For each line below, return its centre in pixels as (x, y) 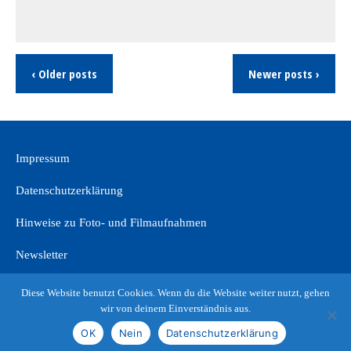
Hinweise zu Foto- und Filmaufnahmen (111, 223)
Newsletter (42, 255)
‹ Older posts (64, 74)
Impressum (43, 158)
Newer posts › (284, 74)
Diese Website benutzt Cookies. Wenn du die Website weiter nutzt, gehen (175, 293)
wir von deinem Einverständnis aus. (175, 308)
